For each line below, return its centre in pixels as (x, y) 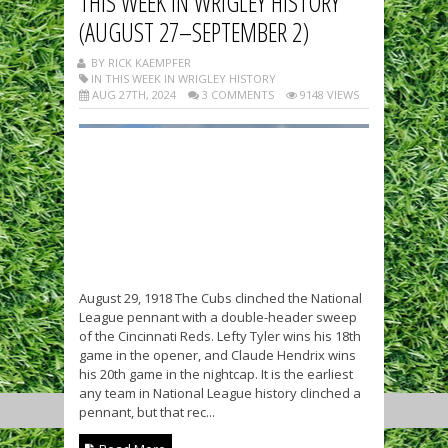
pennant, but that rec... (147, 412)
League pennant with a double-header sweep (218, 317)
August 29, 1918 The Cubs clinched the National (220, 298)
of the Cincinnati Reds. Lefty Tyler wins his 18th (220, 336)
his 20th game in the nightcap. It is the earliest (216, 374)
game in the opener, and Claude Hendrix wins (217, 355)
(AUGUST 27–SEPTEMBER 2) (194, 31)
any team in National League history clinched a (220, 393)
